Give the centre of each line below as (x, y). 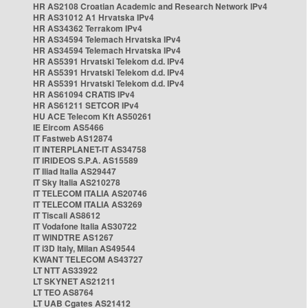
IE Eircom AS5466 (68, 127)
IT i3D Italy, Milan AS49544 (84, 248)
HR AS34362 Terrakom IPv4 (88, 28)
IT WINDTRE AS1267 (73, 237)
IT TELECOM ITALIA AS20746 (90, 193)
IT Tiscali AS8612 (67, 215)
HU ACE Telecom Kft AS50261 (92, 116)
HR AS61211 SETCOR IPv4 (86, 105)
